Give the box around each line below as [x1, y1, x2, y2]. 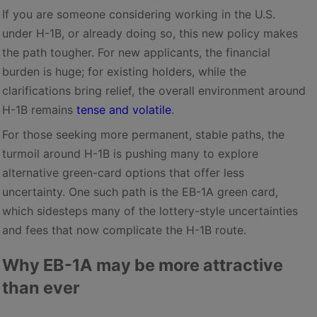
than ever [2, 277, 80, 298]
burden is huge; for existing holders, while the [2, 64, 246, 79]
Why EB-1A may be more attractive [2, 254, 283, 275]
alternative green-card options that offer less [2, 165, 244, 180]
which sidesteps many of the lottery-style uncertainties [2, 203, 298, 218]
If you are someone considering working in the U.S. [2, 6, 275, 21]
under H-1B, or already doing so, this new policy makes [2, 25, 298, 40]
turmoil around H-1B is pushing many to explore [2, 146, 258, 161]
